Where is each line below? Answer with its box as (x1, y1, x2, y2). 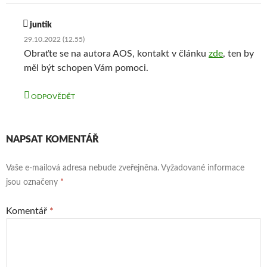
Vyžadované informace (161, 164, 244, 173)
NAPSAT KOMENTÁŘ (6, 135, 99, 145)
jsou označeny (6, 178, 60, 187)
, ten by (223, 49, 254, 59)
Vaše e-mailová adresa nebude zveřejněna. (6, 164, 159, 173)
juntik (30, 21, 52, 30)
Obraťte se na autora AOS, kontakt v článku (24, 49, 209, 59)
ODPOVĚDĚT (31, 93, 75, 101)
